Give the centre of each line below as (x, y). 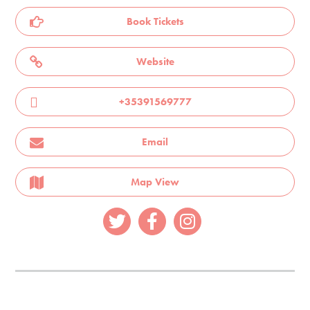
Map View (155, 182)
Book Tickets (155, 21)
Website (155, 61)
